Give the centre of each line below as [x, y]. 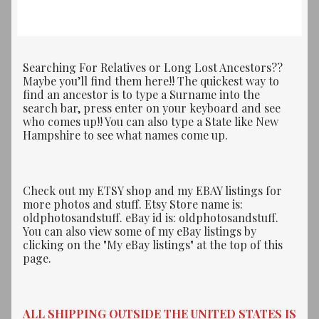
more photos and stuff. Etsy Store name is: [133, 204]
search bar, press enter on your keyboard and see [152, 108]
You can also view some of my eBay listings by [140, 231]
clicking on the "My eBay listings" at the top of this [153, 244]
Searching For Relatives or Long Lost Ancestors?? [153, 67]
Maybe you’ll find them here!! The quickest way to [151, 80]
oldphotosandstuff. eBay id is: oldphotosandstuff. [151, 217]
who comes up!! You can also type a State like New [151, 121]
